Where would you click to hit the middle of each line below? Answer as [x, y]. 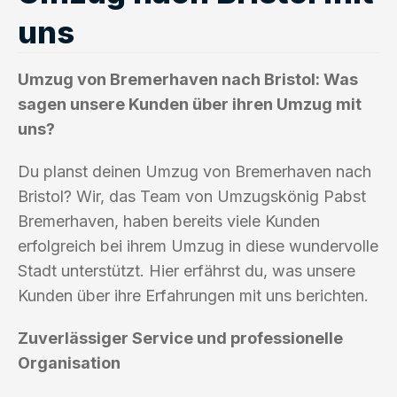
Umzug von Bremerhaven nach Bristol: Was [188, 79]
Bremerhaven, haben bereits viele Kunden [169, 221]
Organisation [69, 362]
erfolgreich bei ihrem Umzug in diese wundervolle [198, 245]
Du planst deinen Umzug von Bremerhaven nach [195, 171]
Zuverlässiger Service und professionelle [180, 338]
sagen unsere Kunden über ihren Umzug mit [190, 104]
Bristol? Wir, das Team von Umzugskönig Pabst [192, 196]
